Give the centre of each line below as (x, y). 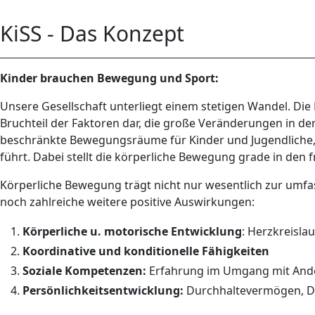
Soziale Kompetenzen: (84, 271)
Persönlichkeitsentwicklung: (103, 290)
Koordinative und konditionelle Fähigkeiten (146, 251)
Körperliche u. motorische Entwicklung (132, 231)
